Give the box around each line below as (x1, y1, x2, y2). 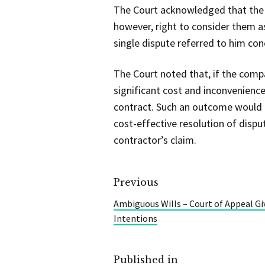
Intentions (114, 212, 157, 224)
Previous (114, 176, 159, 188)
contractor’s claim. (114, 132, 196, 147)
